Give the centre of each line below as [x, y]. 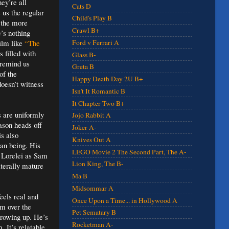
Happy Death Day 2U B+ [108, 79]
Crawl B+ [86, 30]
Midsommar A [93, 188]
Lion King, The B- [98, 164]
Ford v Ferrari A [96, 42]
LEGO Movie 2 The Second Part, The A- [129, 152]
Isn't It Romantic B [99, 91]
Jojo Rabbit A [91, 115]
